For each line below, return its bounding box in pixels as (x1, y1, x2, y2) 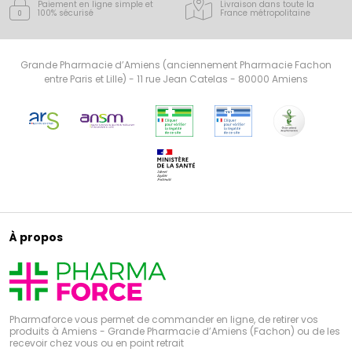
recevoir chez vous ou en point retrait (9, 335, 184, 350)
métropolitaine (247, 6, 310, 19)
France (220, 6, 247, 19)
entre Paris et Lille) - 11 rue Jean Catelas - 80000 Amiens (44, 71, 308, 86)
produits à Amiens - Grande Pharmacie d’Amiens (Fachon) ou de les (9, 324, 340, 338)
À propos (9, 229, 63, 245)
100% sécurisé (38, 6, 93, 19)
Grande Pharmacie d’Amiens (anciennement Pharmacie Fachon (20, 57, 332, 71)
